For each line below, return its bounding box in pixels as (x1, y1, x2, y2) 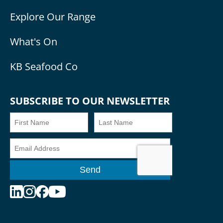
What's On (10, 35, 57, 49)
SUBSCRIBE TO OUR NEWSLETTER (10, 94, 170, 108)
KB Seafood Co (10, 60, 78, 74)
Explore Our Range (10, 10, 96, 24)
